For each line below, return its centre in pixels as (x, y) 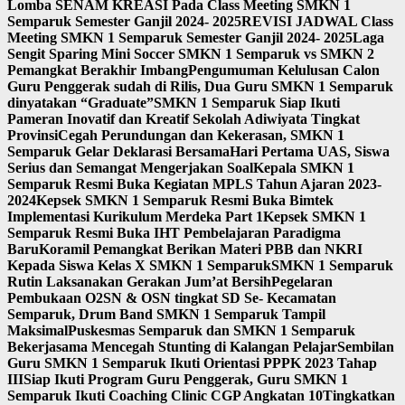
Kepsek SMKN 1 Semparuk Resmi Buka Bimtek (185, 201)
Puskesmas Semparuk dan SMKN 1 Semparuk (212, 331)
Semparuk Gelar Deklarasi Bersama (118, 152)
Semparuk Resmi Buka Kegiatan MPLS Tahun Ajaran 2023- (194, 184)
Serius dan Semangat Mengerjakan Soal (130, 168)
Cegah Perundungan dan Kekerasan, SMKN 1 (201, 136)
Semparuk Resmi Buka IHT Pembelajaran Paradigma (174, 233)
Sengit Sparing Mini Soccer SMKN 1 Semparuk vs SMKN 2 (191, 54)
